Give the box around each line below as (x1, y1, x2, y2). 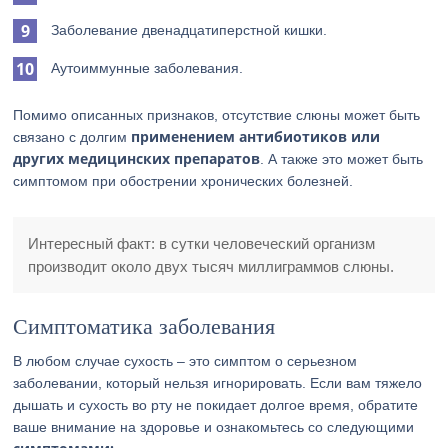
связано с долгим (13, 129, 132, 145)
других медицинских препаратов (13, 149, 261, 168)
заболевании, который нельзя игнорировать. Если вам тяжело (13, 375, 423, 391)
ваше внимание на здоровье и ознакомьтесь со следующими (13, 419, 415, 435)
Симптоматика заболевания (13, 314, 276, 339)
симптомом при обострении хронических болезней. (13, 173, 354, 189)
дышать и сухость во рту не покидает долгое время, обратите (13, 397, 419, 413)
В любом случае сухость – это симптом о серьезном (13, 353, 358, 369)
